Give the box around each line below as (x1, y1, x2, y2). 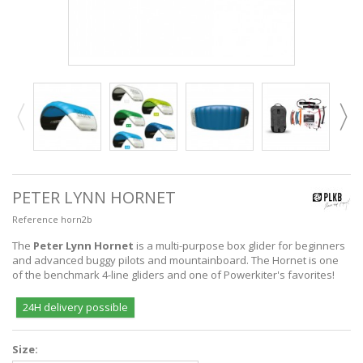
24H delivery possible (23, 299, 128, 314)
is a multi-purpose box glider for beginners (134, 237, 345, 253)
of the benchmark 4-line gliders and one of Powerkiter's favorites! (12, 267, 335, 282)
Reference (12, 212, 58, 225)
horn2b (61, 212, 92, 225)
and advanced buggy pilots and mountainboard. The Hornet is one (12, 252, 339, 267)
